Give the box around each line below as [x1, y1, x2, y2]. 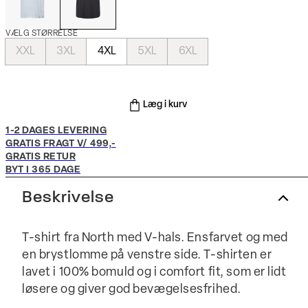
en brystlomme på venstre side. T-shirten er [22, 249, 272, 262]
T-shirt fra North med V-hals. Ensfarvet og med [22, 232, 288, 245]
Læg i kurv [143, 100, 187, 110]
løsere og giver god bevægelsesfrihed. [22, 283, 241, 296]
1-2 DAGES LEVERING [5, 126, 107, 136]
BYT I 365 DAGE [5, 165, 80, 175]
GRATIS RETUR [5, 152, 76, 162]
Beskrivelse [22, 190, 114, 206]
